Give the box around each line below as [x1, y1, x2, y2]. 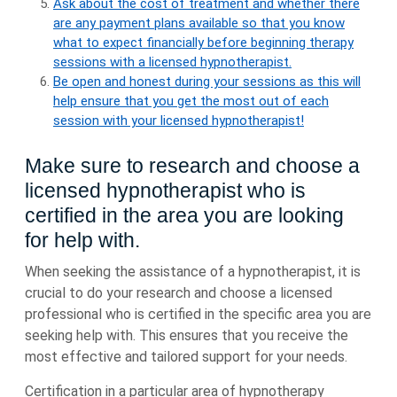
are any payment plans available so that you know [53, 15, 345, 31]
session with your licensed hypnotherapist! [53, 113, 304, 128]
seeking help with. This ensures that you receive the [25, 327, 348, 344]
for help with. [25, 229, 140, 252]
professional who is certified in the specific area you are [25, 306, 371, 323]
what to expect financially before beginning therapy [53, 35, 354, 51]
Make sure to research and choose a [25, 154, 360, 177]
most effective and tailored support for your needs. [25, 348, 347, 365]
